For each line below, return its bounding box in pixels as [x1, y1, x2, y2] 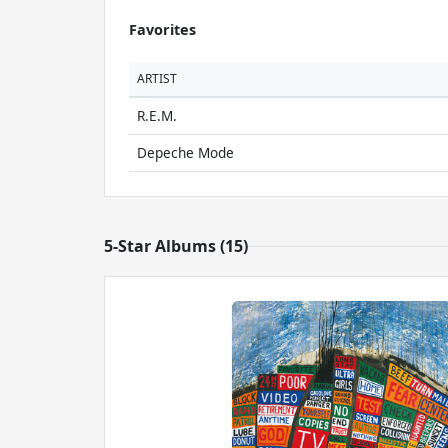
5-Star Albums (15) [104, 235, 248, 257]
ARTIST [137, 70, 177, 87]
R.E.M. [137, 106, 177, 125]
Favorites [129, 20, 196, 39]
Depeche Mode [137, 143, 234, 162]
